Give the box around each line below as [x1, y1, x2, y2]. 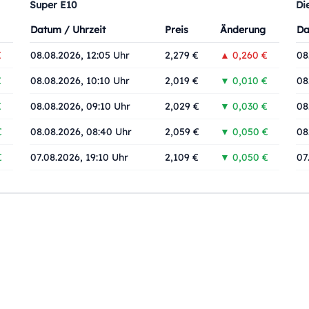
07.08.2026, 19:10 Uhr [30, 151, 128, 163]
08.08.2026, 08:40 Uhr [30, 126, 132, 138]
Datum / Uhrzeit [30, 23, 106, 36]
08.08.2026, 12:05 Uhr [30, 49, 130, 61]
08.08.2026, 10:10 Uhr [30, 74, 130, 87]
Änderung [220, 23, 266, 36]
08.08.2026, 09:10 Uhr [30, 100, 130, 112]
